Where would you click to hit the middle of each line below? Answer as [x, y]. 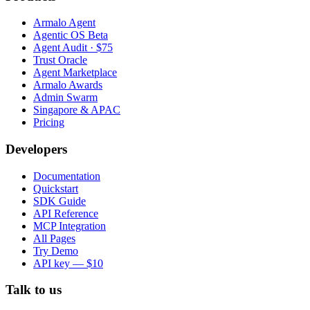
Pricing [49, 122]
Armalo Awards [68, 85]
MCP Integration [70, 226]
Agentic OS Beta [71, 35]
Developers [36, 149]
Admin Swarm [65, 98]
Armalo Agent [64, 23]
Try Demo [56, 250]
